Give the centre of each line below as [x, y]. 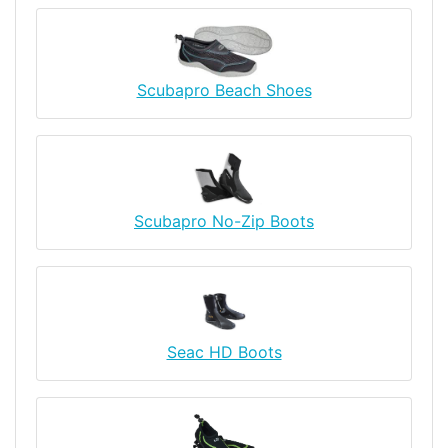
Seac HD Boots [224, 351]
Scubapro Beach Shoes [224, 90]
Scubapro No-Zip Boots [224, 221]
